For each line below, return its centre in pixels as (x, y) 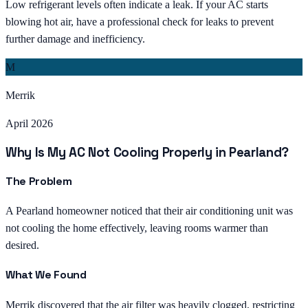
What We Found (46, 275)
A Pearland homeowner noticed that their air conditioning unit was (149, 211)
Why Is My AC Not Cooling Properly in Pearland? (147, 152)
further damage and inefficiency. (75, 38)
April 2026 (29, 123)
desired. (22, 245)
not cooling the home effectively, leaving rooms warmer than (137, 228)
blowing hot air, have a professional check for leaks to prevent (140, 21)
